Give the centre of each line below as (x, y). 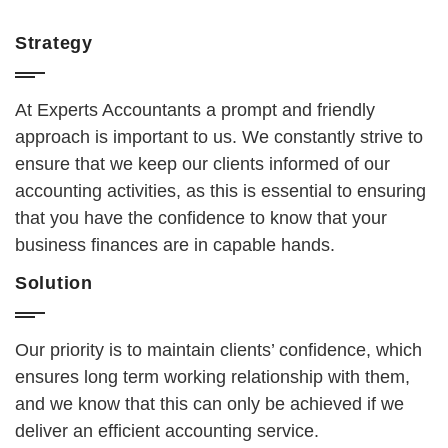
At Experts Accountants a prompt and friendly (195, 110)
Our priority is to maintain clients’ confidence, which (218, 350)
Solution (54, 283)
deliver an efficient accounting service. (167, 431)
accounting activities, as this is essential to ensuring (220, 191)
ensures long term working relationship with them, (212, 377)
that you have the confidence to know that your (201, 218)
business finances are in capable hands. (175, 245)
